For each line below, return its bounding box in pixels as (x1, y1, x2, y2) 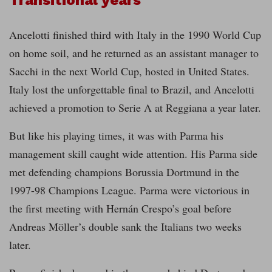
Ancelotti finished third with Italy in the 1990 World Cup (9, 27, 261, 42)
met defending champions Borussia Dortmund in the (9, 165, 239, 180)
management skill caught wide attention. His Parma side (9, 146, 257, 161)
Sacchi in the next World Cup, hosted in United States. (9, 64, 250, 79)
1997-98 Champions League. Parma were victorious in (9, 183, 250, 198)
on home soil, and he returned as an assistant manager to (9, 46, 259, 61)
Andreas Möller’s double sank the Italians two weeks (9, 219, 242, 234)
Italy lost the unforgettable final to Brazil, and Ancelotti (9, 82, 254, 97)
